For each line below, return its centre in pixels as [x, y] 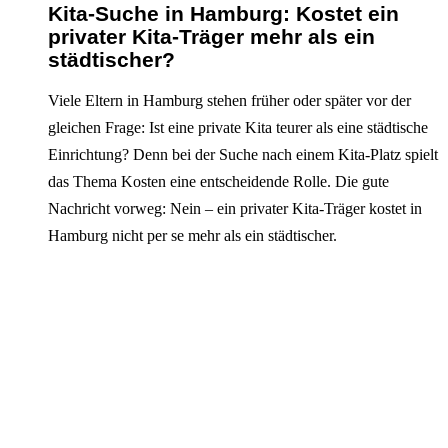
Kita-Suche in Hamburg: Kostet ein [223, 14]
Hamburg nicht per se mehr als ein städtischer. [192, 236]
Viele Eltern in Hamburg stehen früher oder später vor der [229, 101]
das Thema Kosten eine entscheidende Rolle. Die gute [218, 182]
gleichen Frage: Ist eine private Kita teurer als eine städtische [238, 128]
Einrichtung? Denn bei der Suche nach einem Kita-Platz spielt [243, 155]
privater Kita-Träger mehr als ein [211, 37]
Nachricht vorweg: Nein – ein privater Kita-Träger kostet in [235, 209]
